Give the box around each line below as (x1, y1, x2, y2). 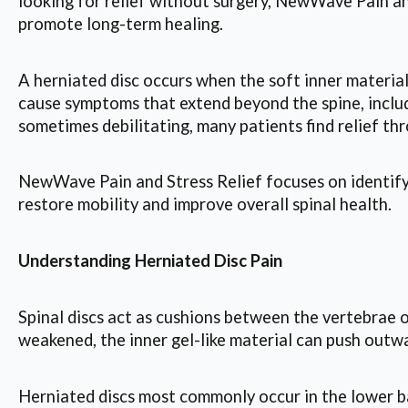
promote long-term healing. (18, 13, 223, 34)
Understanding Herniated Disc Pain (18, 250, 282, 271)
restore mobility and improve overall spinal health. (18, 194, 392, 215)
